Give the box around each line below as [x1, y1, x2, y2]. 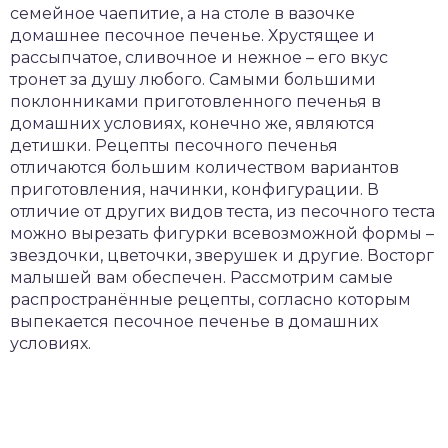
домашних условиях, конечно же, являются [10, 114, 375, 133]
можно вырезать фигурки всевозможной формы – [10, 224, 434, 243]
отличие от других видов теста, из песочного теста [10, 202, 435, 221]
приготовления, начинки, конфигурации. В [10, 180, 379, 199]
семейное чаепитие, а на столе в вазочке [10, 4, 355, 23]
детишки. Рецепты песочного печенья [10, 136, 338, 155]
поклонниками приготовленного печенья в [10, 92, 381, 111]
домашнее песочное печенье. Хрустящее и [10, 26, 375, 45]
